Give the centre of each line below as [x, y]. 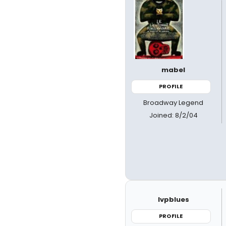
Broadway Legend [174, 102]
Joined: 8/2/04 [173, 115]
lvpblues [173, 200]
